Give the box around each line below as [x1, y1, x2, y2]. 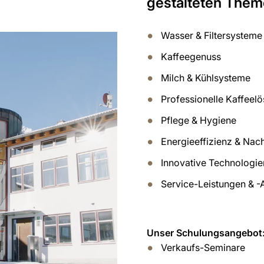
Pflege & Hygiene [160, 114, 236, 126]
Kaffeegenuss [160, 51, 221, 62]
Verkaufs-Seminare [160, 242, 245, 253]
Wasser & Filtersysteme [160, 29, 262, 41]
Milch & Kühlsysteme [160, 72, 250, 84]
